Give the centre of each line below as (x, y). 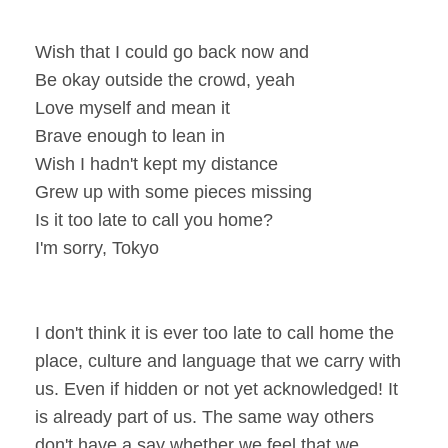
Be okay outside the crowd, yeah (165, 79)
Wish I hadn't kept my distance (156, 163)
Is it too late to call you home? (154, 219)
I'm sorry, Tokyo (97, 247)
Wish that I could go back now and (172, 51)
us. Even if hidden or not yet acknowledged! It (216, 388)
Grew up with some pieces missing (173, 191)
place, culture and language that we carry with (218, 360)
